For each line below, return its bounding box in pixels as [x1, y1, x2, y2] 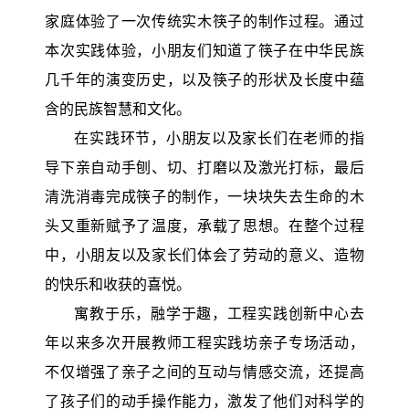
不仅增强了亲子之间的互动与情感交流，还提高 [45, 364, 364, 381]
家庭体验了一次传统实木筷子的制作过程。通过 [45, 14, 364, 30]
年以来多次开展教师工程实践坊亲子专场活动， [45, 335, 364, 351]
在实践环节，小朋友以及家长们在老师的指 [74, 131, 364, 147]
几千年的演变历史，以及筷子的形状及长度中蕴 [45, 72, 364, 89]
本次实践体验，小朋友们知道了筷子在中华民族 [45, 43, 364, 59]
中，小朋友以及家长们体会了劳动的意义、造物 [45, 247, 364, 264]
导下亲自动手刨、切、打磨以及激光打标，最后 [45, 160, 364, 176]
